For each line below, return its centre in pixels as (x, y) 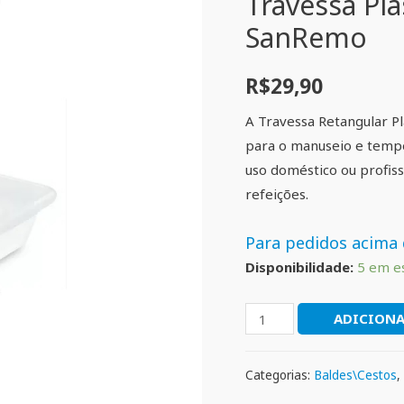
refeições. (277, 193)
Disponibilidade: (299, 267)
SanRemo (306, 38)
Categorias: (280, 375)
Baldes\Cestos (355, 375)
